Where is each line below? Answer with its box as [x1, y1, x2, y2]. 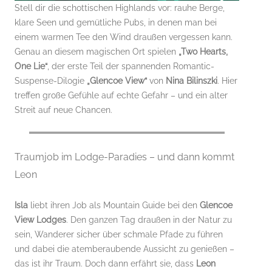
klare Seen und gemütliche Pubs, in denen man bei [15, 17, 217, 27]
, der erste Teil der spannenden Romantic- [47, 61, 214, 71]
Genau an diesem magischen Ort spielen [15, 46, 178, 56]
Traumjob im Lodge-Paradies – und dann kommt [15, 151, 234, 163]
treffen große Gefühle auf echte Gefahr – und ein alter [15, 90, 228, 100]
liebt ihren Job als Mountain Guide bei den [28, 200, 200, 210]
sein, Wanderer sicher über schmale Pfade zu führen [15, 229, 223, 239]
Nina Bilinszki [166, 75, 217, 86]
